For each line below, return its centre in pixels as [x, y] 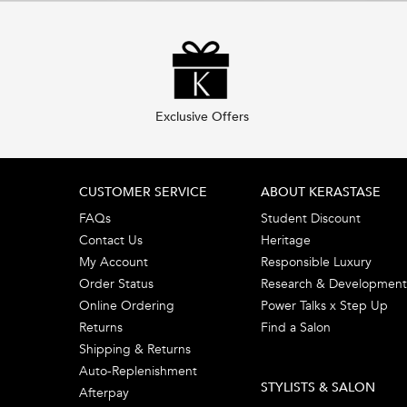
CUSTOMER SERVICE [143, 192]
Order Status [116, 283]
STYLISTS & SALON [318, 387]
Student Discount [311, 218]
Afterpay [104, 392]
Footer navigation [129, 167]
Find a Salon [296, 327]
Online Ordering [127, 305]
